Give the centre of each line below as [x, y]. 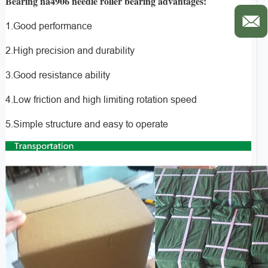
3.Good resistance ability [57, 75]
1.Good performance [48, 26]
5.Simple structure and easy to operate [86, 124]
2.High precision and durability [70, 50]
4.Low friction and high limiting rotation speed [101, 99]
